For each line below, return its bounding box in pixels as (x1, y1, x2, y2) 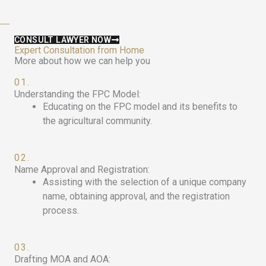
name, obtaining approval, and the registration (43, 190, 230, 202)
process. (43, 204, 79, 216)
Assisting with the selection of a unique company (43, 176, 246, 188)
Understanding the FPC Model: (14, 88, 141, 100)
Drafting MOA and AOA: (14, 253, 110, 265)
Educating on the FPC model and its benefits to (43, 100, 237, 112)
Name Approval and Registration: (14, 163, 150, 175)
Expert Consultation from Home (14, 44, 144, 56)
